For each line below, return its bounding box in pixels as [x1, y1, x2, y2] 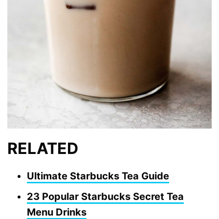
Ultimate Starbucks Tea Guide [27, 170, 169, 182]
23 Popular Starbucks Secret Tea [27, 191, 184, 203]
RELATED [7, 139, 78, 158]
